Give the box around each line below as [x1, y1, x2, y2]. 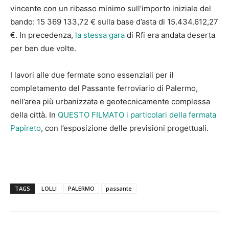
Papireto [10, 123, 41, 133]
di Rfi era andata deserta [125, 30, 215, 40]
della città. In [10, 110, 58, 120]
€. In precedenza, [10, 30, 75, 40]
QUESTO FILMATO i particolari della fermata [58, 110, 216, 120]
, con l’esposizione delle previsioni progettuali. [41, 123, 209, 133]
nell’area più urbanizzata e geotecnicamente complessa [10, 97, 210, 106]
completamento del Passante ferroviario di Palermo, [10, 83, 198, 93]
